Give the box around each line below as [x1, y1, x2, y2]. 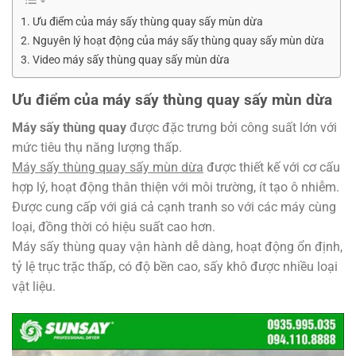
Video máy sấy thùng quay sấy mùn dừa [32, 53, 230, 68]
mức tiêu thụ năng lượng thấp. [12, 139, 182, 155]
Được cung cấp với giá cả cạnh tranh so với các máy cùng [12, 199, 336, 215]
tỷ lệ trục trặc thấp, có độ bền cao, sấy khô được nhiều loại [12, 258, 338, 274]
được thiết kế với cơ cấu [203, 159, 340, 175]
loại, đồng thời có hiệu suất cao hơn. [12, 219, 215, 234]
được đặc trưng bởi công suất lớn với [126, 119, 337, 135]
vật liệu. [12, 278, 56, 294]
